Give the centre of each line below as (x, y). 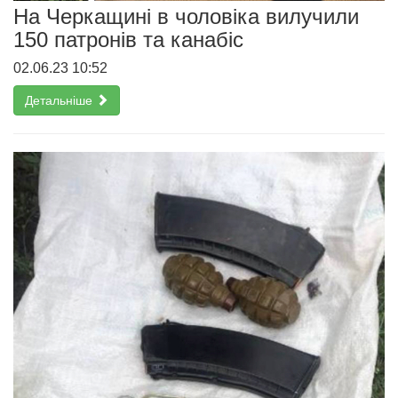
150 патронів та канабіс (131, 40)
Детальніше (60, 101)
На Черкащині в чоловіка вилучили (186, 17)
